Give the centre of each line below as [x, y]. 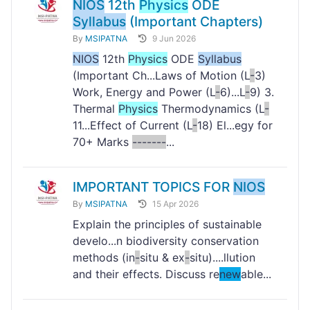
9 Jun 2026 [174, 39]
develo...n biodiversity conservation [166, 241]
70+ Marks [102, 142]
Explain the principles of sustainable [167, 225]
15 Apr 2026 [175, 204]
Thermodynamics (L [211, 109]
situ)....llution [222, 258]
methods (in [104, 258]
